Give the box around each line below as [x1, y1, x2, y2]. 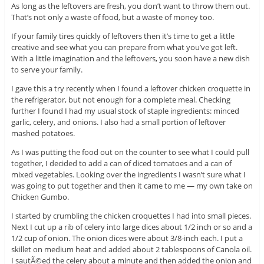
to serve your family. [11, 64, 82, 75]
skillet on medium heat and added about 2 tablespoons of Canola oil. [11, 244, 252, 255]
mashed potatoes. [11, 128, 75, 139]
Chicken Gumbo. [11, 192, 69, 203]
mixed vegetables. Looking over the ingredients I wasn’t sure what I [11, 169, 246, 180]
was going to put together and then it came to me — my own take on [11, 180, 253, 192]
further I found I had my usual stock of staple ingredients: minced [11, 105, 239, 117]
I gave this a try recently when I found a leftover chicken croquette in [11, 83, 250, 94]
